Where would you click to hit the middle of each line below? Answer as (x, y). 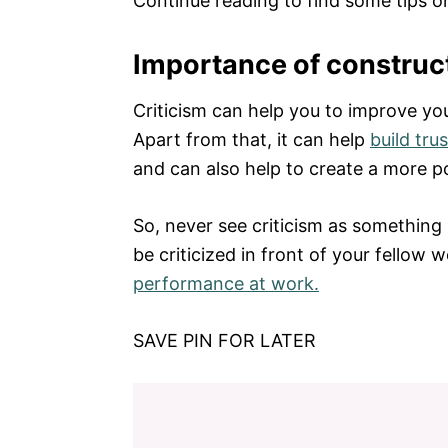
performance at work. (226, 283)
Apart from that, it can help (251, 139)
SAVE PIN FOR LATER (224, 340)
